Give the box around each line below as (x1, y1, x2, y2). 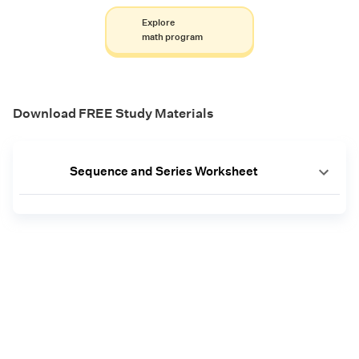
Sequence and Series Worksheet (69, 163, 258, 179)
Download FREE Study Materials (13, 106, 214, 122)
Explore (141, 17, 175, 30)
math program (141, 31, 203, 44)
